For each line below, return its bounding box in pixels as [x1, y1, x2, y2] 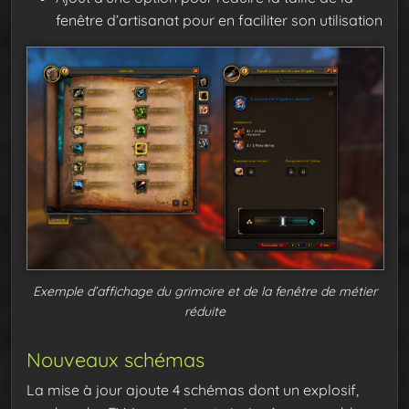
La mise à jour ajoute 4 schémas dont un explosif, [26, 381, 359, 400]
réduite [184, 303, 225, 320]
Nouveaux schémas [26, 347, 204, 372]
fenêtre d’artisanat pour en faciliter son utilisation [56, 10, 383, 29]
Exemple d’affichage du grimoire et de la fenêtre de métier [32, 283, 377, 300]
